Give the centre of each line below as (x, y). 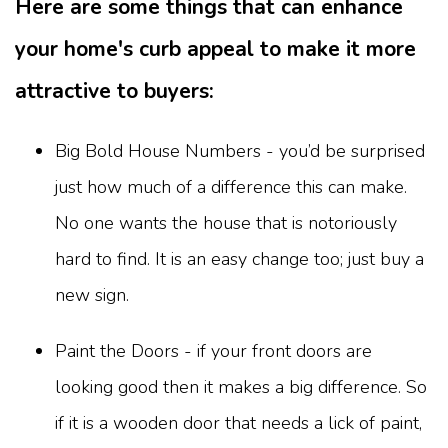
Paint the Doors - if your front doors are (213, 351)
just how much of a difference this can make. (231, 187)
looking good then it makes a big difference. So (241, 387)
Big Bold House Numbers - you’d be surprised (240, 151)
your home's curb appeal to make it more (215, 48)
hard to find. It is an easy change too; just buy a (239, 259)
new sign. (92, 295)
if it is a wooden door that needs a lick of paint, (238, 423)
